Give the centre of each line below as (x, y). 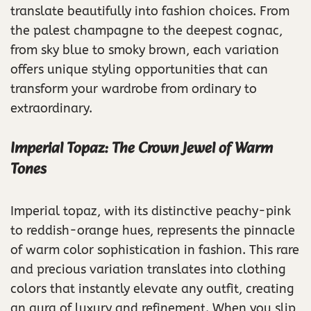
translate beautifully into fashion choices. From (150, 11)
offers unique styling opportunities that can (139, 69)
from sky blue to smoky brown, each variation (145, 50)
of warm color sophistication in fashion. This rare (155, 250)
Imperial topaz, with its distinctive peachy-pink (151, 211)
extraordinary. (51, 108)
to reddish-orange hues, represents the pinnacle (153, 230)
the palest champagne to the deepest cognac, (146, 30)
